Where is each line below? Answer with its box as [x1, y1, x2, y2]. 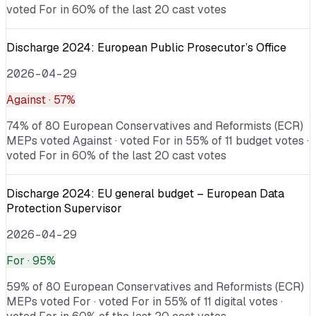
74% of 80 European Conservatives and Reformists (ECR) [6, 118, 303, 133]
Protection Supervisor [6, 200, 122, 216]
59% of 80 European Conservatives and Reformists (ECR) [6, 279, 304, 294]
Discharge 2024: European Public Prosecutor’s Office [6, 39, 286, 55]
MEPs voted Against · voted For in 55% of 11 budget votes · [6, 133, 309, 148]
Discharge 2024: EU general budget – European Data [6, 186, 284, 201]
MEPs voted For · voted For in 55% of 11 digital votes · [6, 293, 283, 309]
